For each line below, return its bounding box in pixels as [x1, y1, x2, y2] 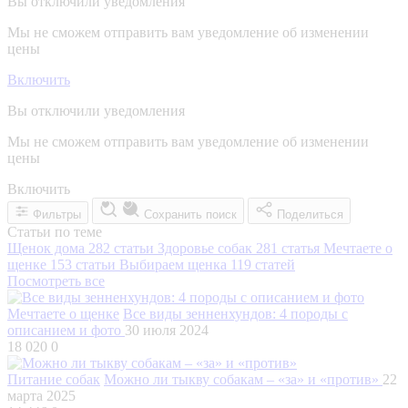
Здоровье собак [158, 240, 256, 256]
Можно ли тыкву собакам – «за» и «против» [104, 371, 382, 387]
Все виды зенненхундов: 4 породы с [123, 305, 348, 321]
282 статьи [88, 240, 154, 256]
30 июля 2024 [125, 321, 209, 338]
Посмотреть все [7, 272, 105, 289]
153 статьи [50, 256, 116, 272]
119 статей [230, 256, 295, 272]
